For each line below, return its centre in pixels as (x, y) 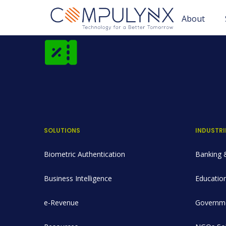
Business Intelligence (78, 178)
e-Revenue (61, 203)
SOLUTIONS (62, 130)
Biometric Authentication (84, 154)
